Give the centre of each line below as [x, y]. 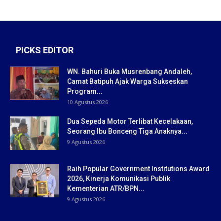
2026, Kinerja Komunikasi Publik [119, 178]
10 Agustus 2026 [88, 102]
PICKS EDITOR [45, 50]
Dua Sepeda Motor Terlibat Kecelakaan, [130, 121]
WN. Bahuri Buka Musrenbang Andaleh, [129, 71]
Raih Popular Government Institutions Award [138, 168]
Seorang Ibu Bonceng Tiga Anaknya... [127, 131]
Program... [85, 91]
